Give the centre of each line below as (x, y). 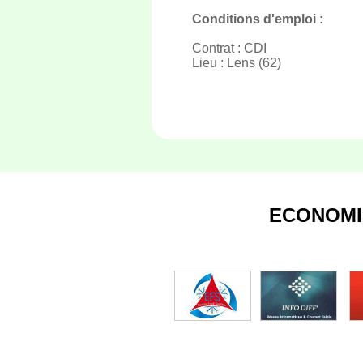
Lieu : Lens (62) (237, 63)
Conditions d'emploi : (258, 19)
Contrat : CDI (229, 48)
